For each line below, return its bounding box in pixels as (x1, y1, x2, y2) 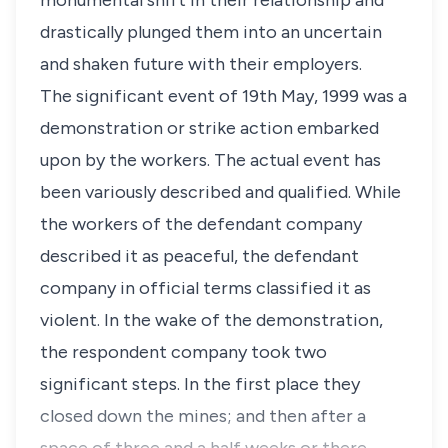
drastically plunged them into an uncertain (40, 21, 382, 43)
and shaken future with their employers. (40, 53, 362, 75)
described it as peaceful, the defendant (40, 245, 359, 267)
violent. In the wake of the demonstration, (40, 309, 383, 331)
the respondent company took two (40, 341, 327, 363)
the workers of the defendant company (40, 213, 362, 235)
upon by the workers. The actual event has (40, 149, 381, 171)
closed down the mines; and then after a (40, 405, 366, 427)
